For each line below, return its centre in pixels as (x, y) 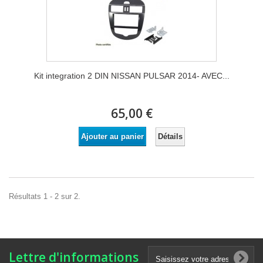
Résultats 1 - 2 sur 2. (45, 196)
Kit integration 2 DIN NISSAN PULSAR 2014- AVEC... (131, 76)
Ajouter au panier (112, 136)
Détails (170, 136)
